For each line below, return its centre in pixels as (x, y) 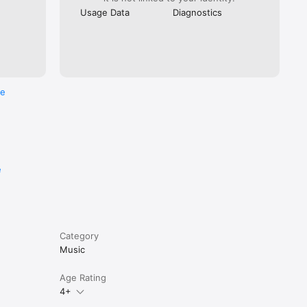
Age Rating (83, 277)
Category (79, 235)
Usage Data (105, 12)
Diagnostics (198, 12)
